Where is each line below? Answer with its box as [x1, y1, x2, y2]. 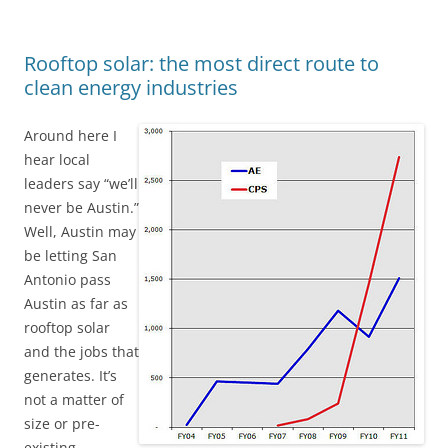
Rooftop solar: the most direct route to [24, 50, 379, 77]
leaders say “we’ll [24, 174, 138, 193]
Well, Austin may [24, 222, 136, 241]
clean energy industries [24, 74, 238, 101]
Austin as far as [24, 294, 128, 313]
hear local [24, 150, 90, 169]
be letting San [24, 246, 117, 265]
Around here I [24, 126, 117, 145]
